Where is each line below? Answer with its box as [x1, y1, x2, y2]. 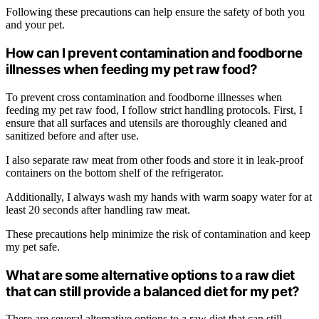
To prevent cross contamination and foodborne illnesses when [6, 90, 282, 103]
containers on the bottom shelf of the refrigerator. [6, 166, 224, 179]
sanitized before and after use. [6, 129, 139, 142]
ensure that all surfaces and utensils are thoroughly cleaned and [6, 116, 287, 129]
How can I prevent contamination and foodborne [6, 45, 303, 62]
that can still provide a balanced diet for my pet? [6, 283, 300, 300]
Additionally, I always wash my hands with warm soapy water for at [6, 190, 312, 203]
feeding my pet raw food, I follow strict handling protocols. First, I [6, 103, 303, 116]
